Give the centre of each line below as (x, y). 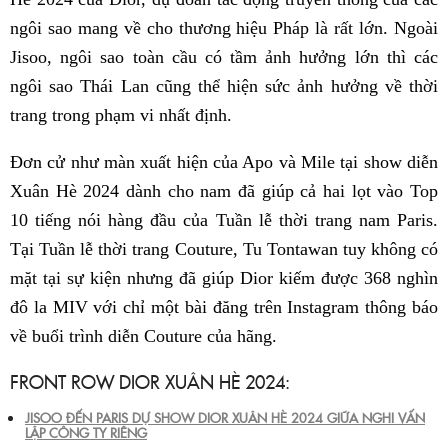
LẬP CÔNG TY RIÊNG (86, 432)
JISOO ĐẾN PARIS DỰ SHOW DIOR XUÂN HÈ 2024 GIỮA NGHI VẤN (225, 417)
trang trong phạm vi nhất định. (121, 115)
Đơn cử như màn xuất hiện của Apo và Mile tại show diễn (224, 162)
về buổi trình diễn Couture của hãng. (143, 336)
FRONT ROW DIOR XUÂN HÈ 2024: (150, 382)
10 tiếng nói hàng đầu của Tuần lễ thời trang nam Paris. (224, 220)
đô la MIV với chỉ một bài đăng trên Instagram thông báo (224, 307)
